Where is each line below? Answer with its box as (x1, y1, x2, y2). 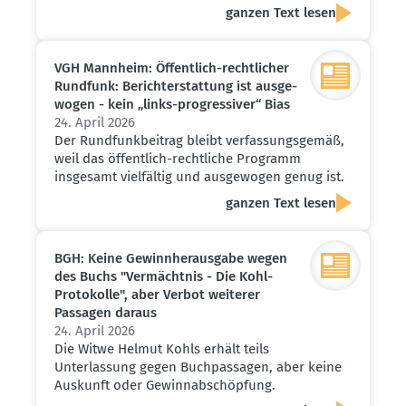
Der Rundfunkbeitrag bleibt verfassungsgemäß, (54, 132, 344, 150)
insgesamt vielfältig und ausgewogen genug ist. (54, 169, 344, 186)
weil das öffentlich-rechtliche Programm (54, 150, 301, 168)
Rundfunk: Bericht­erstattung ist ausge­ (54, 78, 297, 95)
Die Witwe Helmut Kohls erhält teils (54, 340, 269, 357)
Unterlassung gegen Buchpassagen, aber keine (54, 358, 342, 375)
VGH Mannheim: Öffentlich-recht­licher (54, 60, 289, 77)
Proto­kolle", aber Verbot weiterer (54, 285, 260, 303)
